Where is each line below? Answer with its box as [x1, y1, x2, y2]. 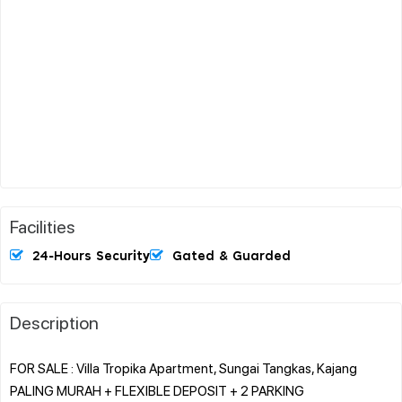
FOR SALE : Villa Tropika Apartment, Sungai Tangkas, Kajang [10, 358, 357, 377]
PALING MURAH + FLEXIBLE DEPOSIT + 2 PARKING [10, 380, 304, 399]
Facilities [10, 214, 75, 238]
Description [10, 310, 99, 334]
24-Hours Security [32, 249, 150, 263]
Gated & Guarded [172, 249, 291, 263]
